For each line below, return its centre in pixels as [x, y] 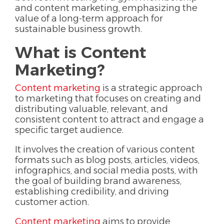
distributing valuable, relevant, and [91, 109]
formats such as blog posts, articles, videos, [107, 160]
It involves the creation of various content [105, 149]
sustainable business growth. [78, 29]
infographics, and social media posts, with [106, 170]
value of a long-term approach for [89, 18]
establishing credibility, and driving [92, 191]
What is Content [80, 52]
